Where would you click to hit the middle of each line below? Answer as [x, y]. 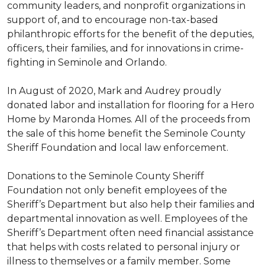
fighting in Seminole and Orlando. [87, 62]
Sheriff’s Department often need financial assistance [130, 233]
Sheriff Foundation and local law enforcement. [118, 148]
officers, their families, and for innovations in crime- [125, 48]
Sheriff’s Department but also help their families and [131, 204]
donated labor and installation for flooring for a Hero [131, 105]
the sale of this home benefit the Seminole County [126, 133]
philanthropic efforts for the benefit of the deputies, [130, 34]
